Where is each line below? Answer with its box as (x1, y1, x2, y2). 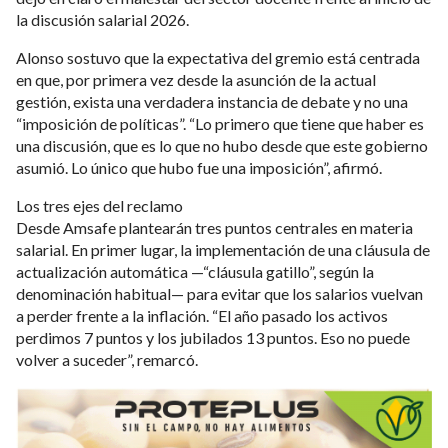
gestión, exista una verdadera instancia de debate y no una (16, 91, 408, 111)
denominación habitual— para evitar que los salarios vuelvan (16, 283, 423, 303)
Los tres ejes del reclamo (16, 195, 183, 215)
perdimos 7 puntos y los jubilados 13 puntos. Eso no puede (16, 327, 410, 347)
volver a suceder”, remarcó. (16, 349, 198, 369)
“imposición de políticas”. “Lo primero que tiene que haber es (16, 113, 424, 133)
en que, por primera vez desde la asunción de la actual (16, 69, 376, 89)
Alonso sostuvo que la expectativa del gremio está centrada (16, 47, 420, 67)
